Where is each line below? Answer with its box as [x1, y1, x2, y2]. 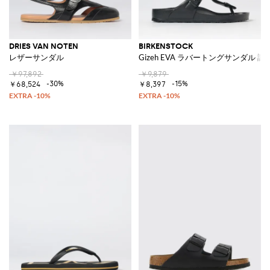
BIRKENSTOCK [139, 41, 193, 51]
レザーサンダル [9, 52, 64, 62]
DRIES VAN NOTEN [9, 41, 78, 51]
